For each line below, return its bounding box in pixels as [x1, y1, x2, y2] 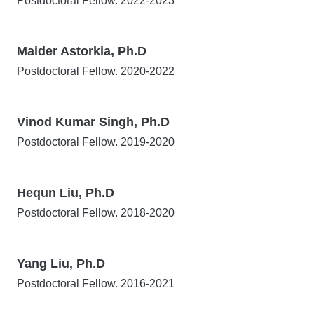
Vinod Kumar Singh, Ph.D [17, 115, 170, 129]
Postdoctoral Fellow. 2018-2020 [17, 207, 175, 219]
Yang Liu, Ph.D [17, 257, 105, 271]
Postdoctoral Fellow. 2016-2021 [17, 278, 175, 289]
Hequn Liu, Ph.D [17, 186, 114, 200]
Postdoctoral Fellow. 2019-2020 [17, 136, 175, 148]
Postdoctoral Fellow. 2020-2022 [17, 65, 175, 77]
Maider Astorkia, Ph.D [17, 44, 146, 58]
